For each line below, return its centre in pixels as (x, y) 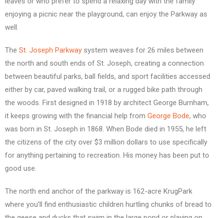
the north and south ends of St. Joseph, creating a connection (104, 64)
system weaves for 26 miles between (143, 50)
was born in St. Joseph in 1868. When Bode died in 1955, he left (106, 129)
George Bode (168, 116)
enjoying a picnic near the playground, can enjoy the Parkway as (106, 14)
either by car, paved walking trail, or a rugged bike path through (104, 90)
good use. (21, 169)
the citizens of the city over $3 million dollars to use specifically (106, 142)
